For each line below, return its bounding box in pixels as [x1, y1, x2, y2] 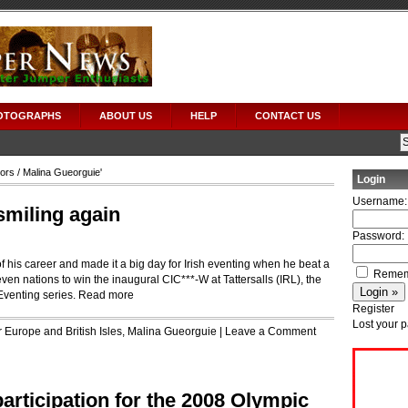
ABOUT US [99, 110, 152, 121]
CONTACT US [255, 110, 321, 121]
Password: [352, 229, 404, 242]
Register [352, 302, 394, 315]
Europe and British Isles [5, 325, 122, 338]
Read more [78, 289, 134, 301]
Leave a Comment [225, 325, 316, 338]
